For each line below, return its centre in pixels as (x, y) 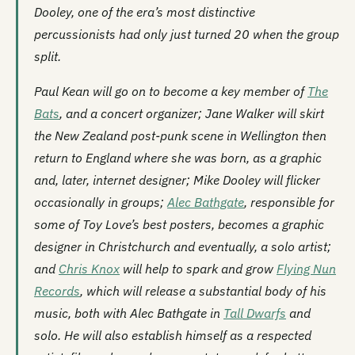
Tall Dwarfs (255, 313)
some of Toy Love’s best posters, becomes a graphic (179, 224)
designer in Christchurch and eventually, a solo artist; (183, 246)
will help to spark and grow (198, 268)
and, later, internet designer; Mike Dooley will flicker (177, 179)
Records (57, 290)
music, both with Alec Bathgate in (129, 313)
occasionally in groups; (101, 202)
